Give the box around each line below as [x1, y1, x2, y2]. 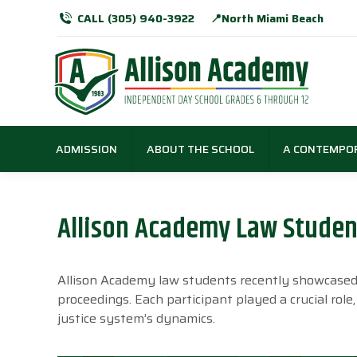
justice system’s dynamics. [57, 308, 215, 329]
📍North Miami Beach [210, 10, 324, 28]
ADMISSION [56, 140, 118, 159]
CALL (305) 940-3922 [77, 10, 194, 28]
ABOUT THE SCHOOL [146, 140, 254, 159]
